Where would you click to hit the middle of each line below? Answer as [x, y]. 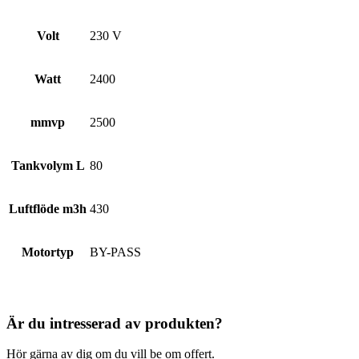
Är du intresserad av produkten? [115, 323]
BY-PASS [115, 252]
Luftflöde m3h [48, 208]
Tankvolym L [48, 165]
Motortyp [48, 252]
